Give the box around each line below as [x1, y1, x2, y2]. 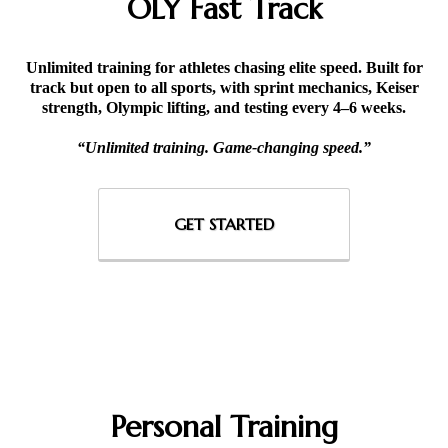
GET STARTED [174, 214, 274, 234]
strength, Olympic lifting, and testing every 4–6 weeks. [42, 99, 406, 116]
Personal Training [110, 408, 338, 445]
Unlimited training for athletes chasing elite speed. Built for [25, 59, 423, 76]
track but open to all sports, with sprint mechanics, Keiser [29, 79, 419, 96]
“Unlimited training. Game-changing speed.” [77, 139, 371, 156]
